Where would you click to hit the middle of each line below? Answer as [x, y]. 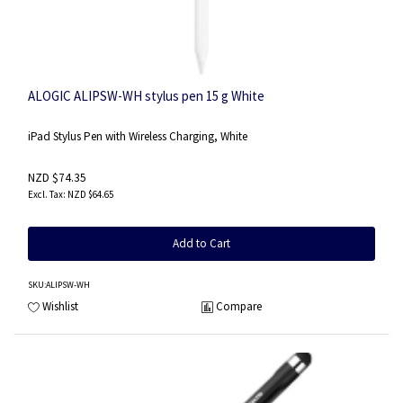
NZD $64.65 [90, 194]
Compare [239, 306]
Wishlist [60, 306]
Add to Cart [201, 243]
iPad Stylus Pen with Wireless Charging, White [138, 136]
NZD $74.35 [57, 178]
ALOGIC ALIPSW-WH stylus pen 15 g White [146, 95]
